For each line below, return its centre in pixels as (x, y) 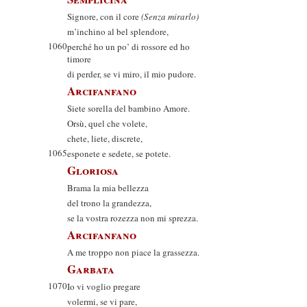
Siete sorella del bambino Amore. (128, 108)
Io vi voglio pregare (104, 286)
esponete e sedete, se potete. (119, 153)
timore (79, 59)
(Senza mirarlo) (170, 16)
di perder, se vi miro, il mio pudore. (132, 74)
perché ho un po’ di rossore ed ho (128, 47)
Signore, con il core (104, 16)
